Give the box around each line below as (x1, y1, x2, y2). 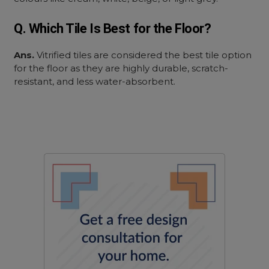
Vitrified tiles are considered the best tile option (34, 49, 252, 61)
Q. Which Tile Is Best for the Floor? (14, 21, 211, 36)
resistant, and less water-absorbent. (14, 76, 178, 87)
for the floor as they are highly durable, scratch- (14, 62, 229, 74)
